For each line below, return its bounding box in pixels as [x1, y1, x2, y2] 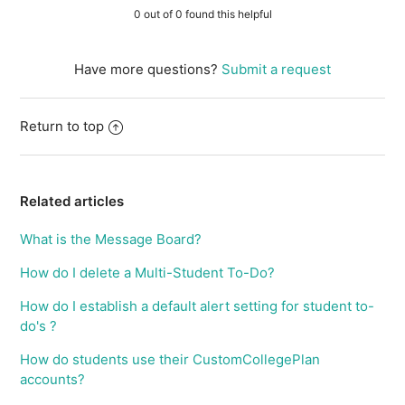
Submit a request [221, 61, 331, 79]
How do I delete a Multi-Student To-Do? [20, 264, 276, 282]
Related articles [20, 193, 125, 211]
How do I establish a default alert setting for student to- [20, 297, 375, 316]
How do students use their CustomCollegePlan [20, 351, 321, 369]
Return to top [20, 118, 105, 136]
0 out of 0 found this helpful [133, 7, 272, 22]
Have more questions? [74, 61, 221, 79]
